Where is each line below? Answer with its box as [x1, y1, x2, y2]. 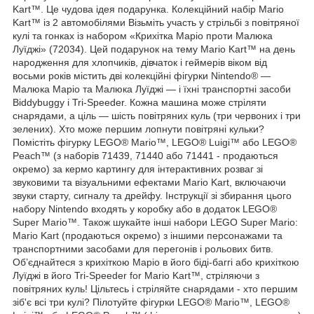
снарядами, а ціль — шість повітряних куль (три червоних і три [13, 109, 301, 121]
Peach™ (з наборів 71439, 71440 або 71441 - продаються [13, 149, 278, 161]
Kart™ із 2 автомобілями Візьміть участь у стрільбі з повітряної [13, 16, 299, 28]
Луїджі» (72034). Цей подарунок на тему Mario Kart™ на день [13, 43, 295, 55]
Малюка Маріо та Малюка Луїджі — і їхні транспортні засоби [13, 83, 291, 95]
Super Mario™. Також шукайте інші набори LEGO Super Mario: [13, 216, 298, 228]
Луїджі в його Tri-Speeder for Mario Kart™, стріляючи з [13, 269, 259, 281]
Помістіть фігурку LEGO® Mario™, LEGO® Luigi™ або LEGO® [13, 136, 296, 148]
